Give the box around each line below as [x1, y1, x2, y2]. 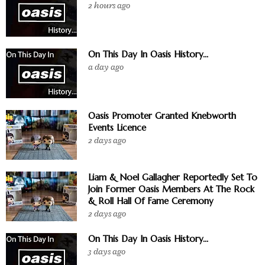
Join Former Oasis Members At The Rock [88, 183, 254, 195]
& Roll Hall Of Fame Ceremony [88, 195, 214, 206]
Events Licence [88, 121, 146, 133]
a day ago [88, 61, 124, 73]
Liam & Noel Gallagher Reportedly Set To [88, 171, 257, 183]
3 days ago [88, 245, 125, 257]
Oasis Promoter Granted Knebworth [88, 109, 236, 121]
